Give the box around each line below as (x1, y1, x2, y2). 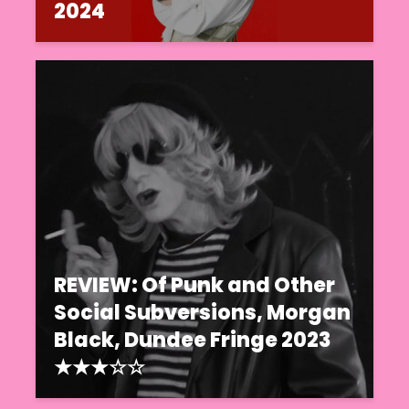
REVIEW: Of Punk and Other (54, 270, 335, 299)
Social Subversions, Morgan (54, 298, 351, 327)
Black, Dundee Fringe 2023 (54, 325, 331, 354)
